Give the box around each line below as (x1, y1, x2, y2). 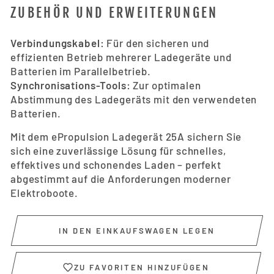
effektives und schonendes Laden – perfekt (10, 158, 221, 171)
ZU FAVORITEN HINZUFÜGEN (73, 262, 210, 272)
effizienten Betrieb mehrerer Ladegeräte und (10, 50, 232, 63)
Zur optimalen (130, 78, 201, 91)
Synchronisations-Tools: (10, 78, 131, 91)
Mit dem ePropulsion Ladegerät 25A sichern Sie (10, 130, 242, 143)
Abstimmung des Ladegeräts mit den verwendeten (10, 92, 257, 105)
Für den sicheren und (104, 36, 210, 49)
